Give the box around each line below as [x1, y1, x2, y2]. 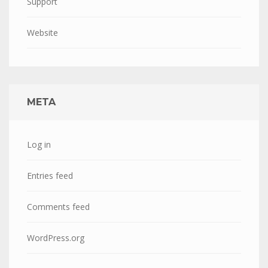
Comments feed [27, 201, 90, 212]
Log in [27, 139, 51, 150]
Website [27, 27, 58, 38]
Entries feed [27, 170, 73, 181]
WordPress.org [27, 232, 84, 243]
